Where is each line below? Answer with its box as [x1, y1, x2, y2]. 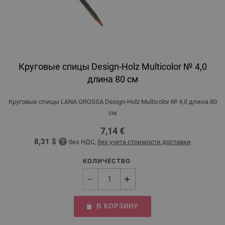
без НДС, [69, 138, 97, 146]
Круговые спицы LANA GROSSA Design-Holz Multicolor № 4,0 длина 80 [8, 98, 217, 105]
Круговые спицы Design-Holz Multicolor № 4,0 [18, 61, 207, 72]
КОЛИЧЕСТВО [83, 157, 131, 165]
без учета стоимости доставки [97, 138, 191, 146]
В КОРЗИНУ [96, 202, 139, 210]
